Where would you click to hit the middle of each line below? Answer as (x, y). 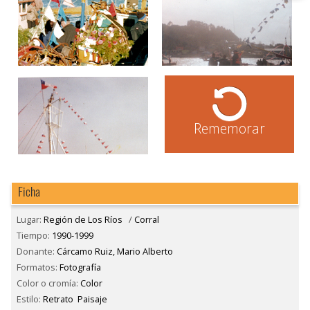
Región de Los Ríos (83, 220)
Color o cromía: (48, 283)
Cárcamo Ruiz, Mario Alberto (115, 252)
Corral (147, 220)
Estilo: (30, 299)
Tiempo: (34, 236)
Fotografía (80, 267)
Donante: (37, 252)
